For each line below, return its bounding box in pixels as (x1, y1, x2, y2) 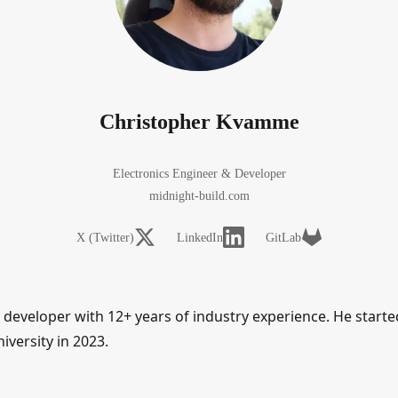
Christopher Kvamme (99, 110, 299, 134)
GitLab (265, 230, 301, 244)
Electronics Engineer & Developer (112, 166, 286, 181)
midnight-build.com (148, 188, 250, 203)
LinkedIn (176, 230, 223, 244)
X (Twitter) (76, 230, 134, 244)
